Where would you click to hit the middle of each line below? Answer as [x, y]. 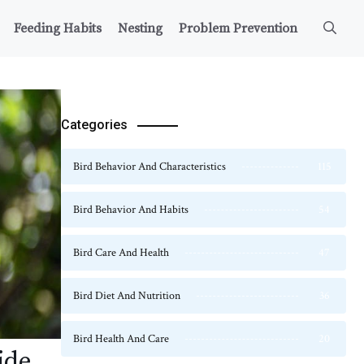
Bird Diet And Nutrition [127, 296]
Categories [94, 125]
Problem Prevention [238, 28]
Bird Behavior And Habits [131, 210]
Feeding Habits [58, 28]
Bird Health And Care [121, 339]
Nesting [140, 28]
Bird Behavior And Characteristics [149, 167]
